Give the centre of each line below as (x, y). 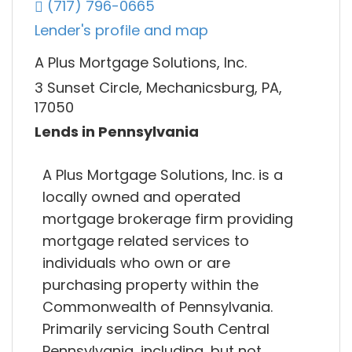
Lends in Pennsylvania (117, 132)
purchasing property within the (150, 284)
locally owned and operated (141, 196)
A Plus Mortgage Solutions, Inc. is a (163, 174)
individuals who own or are (136, 262)
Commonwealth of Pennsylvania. (158, 306)
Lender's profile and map (121, 31)
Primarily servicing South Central (156, 328)
